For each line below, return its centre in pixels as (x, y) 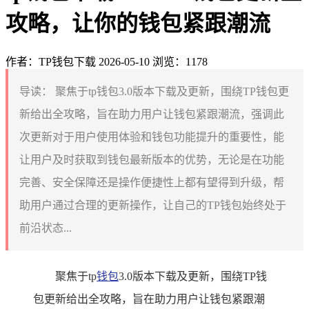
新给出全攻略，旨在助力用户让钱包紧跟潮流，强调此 (152, 114)
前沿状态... (46, 228)
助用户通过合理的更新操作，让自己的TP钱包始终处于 (153, 205)
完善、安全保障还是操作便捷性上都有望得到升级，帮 (152, 182)
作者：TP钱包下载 (51, 61)
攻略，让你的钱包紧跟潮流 (138, 24)
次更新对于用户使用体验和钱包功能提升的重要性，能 (152, 137)
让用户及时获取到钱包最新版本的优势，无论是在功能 (152, 159)
